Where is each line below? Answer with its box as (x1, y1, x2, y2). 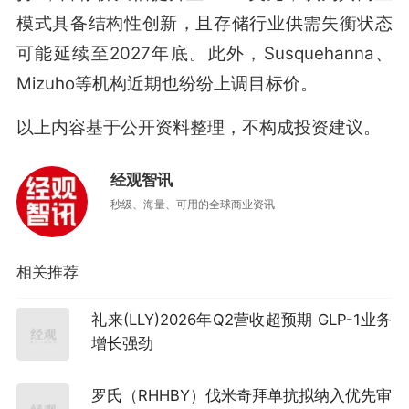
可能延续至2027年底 (16, 42, 190, 64)
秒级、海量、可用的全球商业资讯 (110, 196, 275, 211)
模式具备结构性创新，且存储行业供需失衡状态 (16, 12, 393, 34)
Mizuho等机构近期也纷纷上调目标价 (16, 72, 300, 94)
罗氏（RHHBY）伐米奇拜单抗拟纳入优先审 (91, 386, 393, 405)
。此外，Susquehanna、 (189, 42, 393, 64)
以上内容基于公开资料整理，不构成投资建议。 (16, 117, 381, 139)
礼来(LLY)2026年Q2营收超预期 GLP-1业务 (91, 310, 393, 330)
